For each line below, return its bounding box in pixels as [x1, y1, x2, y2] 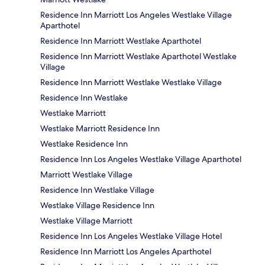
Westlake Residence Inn [40, 138, 128, 150]
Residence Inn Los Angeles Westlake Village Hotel [40, 231, 222, 242]
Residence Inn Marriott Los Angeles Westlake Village [40, 9, 232, 21]
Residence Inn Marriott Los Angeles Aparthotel [40, 246, 211, 257]
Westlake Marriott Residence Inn [40, 123, 160, 134]
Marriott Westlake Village [40, 169, 132, 180]
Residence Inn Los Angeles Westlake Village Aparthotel [40, 154, 241, 165]
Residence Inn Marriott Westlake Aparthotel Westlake [40, 51, 237, 62]
